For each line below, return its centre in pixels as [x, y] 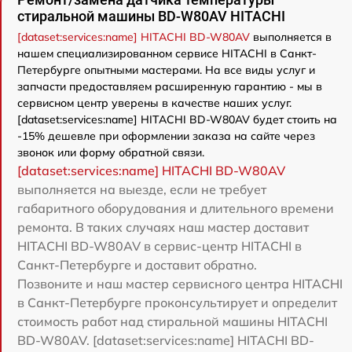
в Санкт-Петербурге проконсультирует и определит [177, 302]
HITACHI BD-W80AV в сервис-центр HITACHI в [159, 246]
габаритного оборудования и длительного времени [176, 208]
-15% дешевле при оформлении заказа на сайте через [166, 136]
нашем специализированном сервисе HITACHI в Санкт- [167, 53]
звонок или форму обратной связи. [111, 152]
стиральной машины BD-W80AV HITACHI [151, 16]
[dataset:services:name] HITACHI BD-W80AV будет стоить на [177, 119]
